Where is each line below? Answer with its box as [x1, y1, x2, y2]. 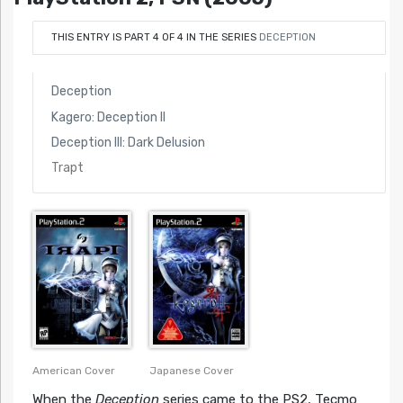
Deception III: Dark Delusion [50, 134, 205, 150]
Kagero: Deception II [50, 109, 166, 125]
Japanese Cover [148, 364, 234, 378]
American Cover [31, 363, 115, 377]
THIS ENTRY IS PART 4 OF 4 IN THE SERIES [50, 31, 259, 44]
